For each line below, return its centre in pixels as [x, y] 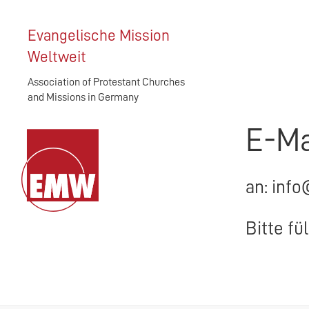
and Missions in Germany [83, 97]
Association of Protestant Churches [106, 82]
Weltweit [57, 57]
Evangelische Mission [99, 36]
